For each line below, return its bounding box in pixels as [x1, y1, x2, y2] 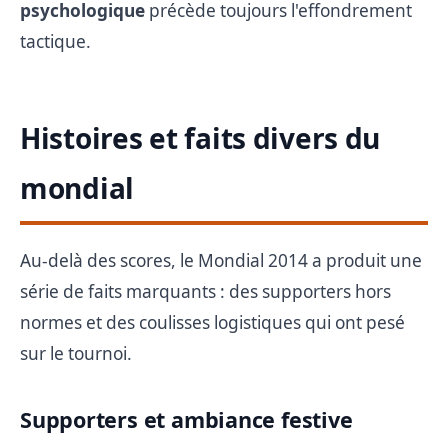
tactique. [20, 29, 91, 53]
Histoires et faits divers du [20, 118, 381, 157]
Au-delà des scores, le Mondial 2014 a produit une [20, 248, 422, 272]
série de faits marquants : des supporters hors [20, 279, 391, 303]
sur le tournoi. [20, 341, 132, 365]
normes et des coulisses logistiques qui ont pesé [20, 310, 405, 334]
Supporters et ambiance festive [20, 404, 353, 434]
